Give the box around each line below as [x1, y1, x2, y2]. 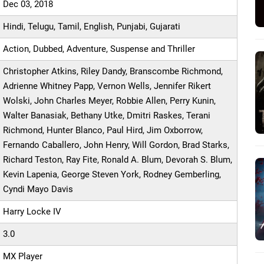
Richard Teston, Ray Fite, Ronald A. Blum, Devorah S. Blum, [3, 154, 233, 166]
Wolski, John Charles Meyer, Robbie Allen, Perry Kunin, [3, 95, 216, 107]
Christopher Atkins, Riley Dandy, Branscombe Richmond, [3, 66, 223, 77]
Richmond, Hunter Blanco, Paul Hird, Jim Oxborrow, [3, 125, 203, 136]
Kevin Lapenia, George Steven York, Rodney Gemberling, [3, 169, 222, 180]
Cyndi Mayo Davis [3, 184, 74, 195]
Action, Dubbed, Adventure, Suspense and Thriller [3, 44, 196, 55]
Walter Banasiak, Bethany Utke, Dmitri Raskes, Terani [3, 110, 211, 121]
